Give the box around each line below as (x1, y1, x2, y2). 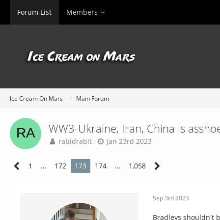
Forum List (17, 7, 52, 17)
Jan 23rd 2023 (107, 137, 152, 146)
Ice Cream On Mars (10, 94, 63, 103)
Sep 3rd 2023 (153, 193, 189, 202)
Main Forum (76, 94, 109, 103)
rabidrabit (58, 137, 92, 146)
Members (66, 7, 98, 17)
